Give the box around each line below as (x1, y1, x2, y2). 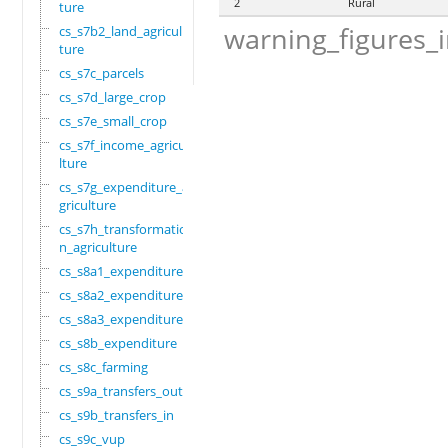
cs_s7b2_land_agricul (59, 22, 183, 41)
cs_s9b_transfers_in (59, 406, 175, 425)
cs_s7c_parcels (59, 64, 145, 83)
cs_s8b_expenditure (59, 334, 178, 353)
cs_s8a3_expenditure (59, 310, 184, 329)
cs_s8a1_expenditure (59, 262, 184, 281)
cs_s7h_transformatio (59, 220, 188, 239)
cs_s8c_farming (59, 358, 149, 377)
